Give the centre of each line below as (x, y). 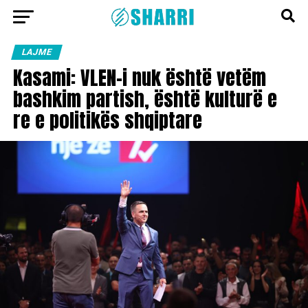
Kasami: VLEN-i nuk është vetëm (139, 77)
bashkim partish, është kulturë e (145, 99)
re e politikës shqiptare (107, 120)
